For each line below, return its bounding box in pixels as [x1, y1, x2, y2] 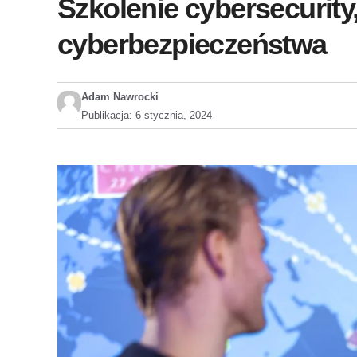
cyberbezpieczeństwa [57, 28, 327, 61]
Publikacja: [81, 109, 135, 121]
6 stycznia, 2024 [135, 109, 212, 121]
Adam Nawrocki [81, 91, 159, 103]
